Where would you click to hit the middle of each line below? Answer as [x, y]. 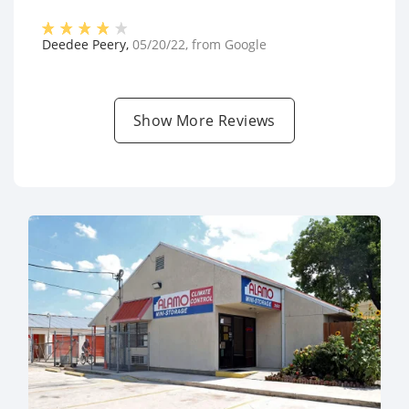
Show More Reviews [204, 121]
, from [205, 45]
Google [246, 45]
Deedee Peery [84, 45]
